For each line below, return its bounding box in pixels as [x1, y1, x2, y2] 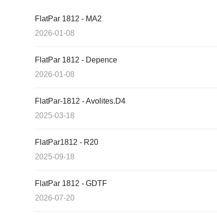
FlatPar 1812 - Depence [35, 56, 117, 64]
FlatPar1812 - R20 [35, 138, 98, 147]
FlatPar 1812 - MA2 [35, 15, 102, 23]
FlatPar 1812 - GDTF [35, 179, 107, 188]
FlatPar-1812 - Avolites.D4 [35, 97, 125, 106]
